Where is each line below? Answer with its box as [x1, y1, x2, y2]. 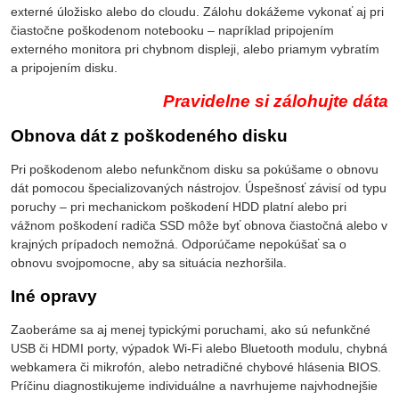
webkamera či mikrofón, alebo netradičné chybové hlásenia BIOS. [11, 360, 381, 375]
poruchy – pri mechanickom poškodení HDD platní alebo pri [11, 199, 346, 215]
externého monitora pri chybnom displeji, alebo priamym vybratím [11, 42, 379, 57]
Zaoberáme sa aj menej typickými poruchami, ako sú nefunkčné [11, 322, 370, 338]
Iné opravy [11, 287, 97, 306]
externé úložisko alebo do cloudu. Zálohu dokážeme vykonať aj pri [11, 4, 384, 20]
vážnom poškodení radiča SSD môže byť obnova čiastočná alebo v [11, 218, 387, 233]
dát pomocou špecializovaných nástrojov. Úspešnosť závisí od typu [11, 181, 387, 196]
